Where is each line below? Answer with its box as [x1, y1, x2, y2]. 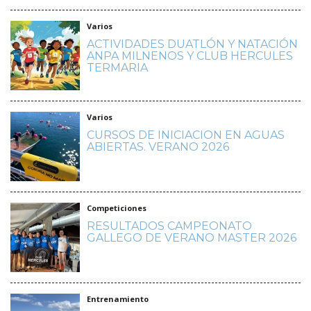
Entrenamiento [87, 293, 149, 304]
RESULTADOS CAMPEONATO [87, 219, 252, 233]
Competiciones [87, 202, 146, 213]
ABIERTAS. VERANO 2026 [87, 140, 229, 153]
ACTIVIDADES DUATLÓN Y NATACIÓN [87, 37, 298, 51]
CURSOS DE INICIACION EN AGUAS [87, 128, 285, 142]
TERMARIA [87, 60, 148, 74]
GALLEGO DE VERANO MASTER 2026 [87, 230, 296, 244]
